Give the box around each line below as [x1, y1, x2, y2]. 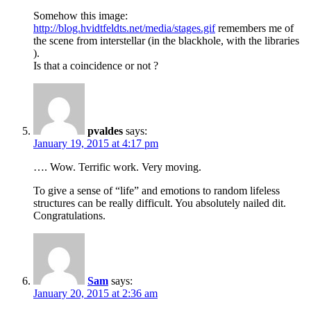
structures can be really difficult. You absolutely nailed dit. [33, 197, 286, 210]
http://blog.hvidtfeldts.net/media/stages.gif [33, 22, 215, 35]
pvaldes [87, 125, 123, 137]
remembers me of [215, 22, 294, 35]
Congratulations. [33, 210, 106, 222]
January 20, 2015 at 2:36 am [33, 287, 158, 300]
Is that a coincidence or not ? [33, 60, 158, 72]
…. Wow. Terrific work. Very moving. [33, 161, 201, 174]
